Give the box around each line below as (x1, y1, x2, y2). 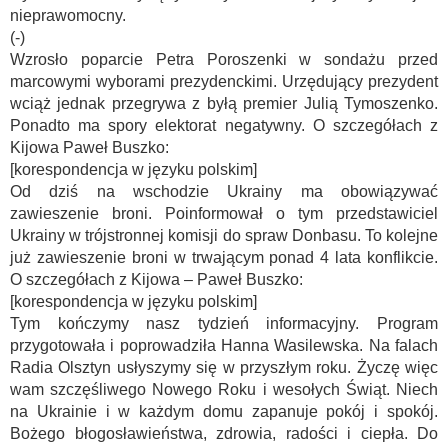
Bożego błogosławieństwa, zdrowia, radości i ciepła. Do (10, 425, 438, 442)
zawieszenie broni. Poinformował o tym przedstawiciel (10, 205, 438, 222)
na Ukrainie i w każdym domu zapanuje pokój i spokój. (10, 403, 438, 420)
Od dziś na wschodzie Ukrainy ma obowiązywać (10, 183, 438, 200)
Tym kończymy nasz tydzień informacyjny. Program (10, 315, 438, 332)
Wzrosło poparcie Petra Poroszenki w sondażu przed (10, 51, 438, 68)
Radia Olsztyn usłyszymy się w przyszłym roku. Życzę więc (10, 359, 438, 376)
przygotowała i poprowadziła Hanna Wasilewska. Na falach (10, 337, 438, 354)
